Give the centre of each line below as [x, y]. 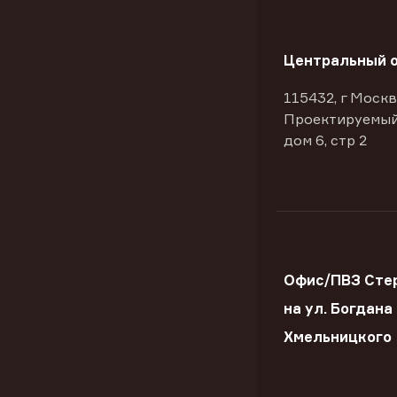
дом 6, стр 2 [325, 140]
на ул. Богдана [338, 308]
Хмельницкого [338, 337]
